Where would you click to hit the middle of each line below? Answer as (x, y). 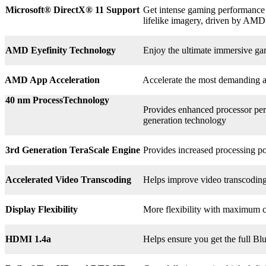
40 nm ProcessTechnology (57, 100)
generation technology (184, 120)
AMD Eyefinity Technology (60, 50)
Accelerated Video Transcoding (68, 179)
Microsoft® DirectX (45, 9)
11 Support (117, 9)
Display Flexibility (41, 209)
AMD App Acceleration (52, 80)
